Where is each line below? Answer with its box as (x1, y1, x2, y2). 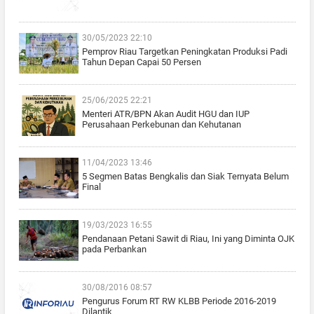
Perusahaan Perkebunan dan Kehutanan (81, 118, 241, 130)
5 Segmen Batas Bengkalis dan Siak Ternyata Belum (81, 170, 289, 182)
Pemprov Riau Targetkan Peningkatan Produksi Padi (81, 46, 287, 57)
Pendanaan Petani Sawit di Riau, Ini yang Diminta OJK (81, 233, 294, 244)
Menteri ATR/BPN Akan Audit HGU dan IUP (81, 108, 250, 119)
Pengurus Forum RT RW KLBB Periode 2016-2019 (81, 295, 276, 306)
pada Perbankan (81, 243, 146, 254)
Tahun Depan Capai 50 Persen (81, 56, 201, 67)
